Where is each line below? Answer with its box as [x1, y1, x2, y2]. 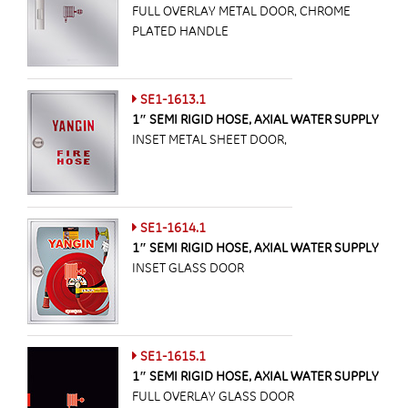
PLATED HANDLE [132, 23, 229, 40]
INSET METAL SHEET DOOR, [132, 131, 287, 148]
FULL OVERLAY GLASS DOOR [132, 388, 294, 405]
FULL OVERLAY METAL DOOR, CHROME [132, 3, 351, 20]
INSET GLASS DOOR [132, 260, 244, 277]
